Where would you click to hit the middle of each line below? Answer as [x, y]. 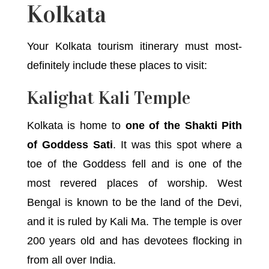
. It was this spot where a [177, 145]
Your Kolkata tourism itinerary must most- [134, 47]
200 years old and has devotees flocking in [134, 241]
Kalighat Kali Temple [108, 98]
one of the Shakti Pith [184, 126]
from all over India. [71, 260]
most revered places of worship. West [134, 183]
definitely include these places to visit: [117, 66]
